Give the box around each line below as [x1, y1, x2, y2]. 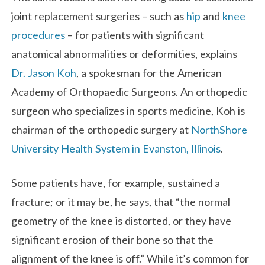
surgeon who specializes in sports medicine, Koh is [11, 104, 245, 118]
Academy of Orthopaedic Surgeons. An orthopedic [11, 85, 248, 99]
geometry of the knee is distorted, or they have [11, 214, 232, 227]
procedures [11, 28, 66, 42]
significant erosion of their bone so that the [11, 232, 214, 246]
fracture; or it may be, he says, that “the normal [11, 195, 231, 208]
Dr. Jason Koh [11, 66, 77, 80]
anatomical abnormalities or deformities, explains [11, 47, 238, 61]
